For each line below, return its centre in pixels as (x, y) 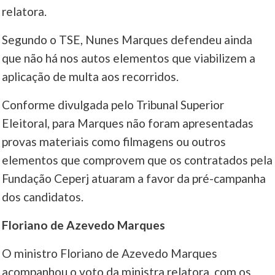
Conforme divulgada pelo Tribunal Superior (113, 105)
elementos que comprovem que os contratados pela (137, 160)
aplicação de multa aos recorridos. (91, 77)
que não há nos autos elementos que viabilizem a (129, 58)
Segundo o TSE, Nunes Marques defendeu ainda (127, 40)
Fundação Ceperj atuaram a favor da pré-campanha (134, 179)
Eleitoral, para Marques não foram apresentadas (128, 123)
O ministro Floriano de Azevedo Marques (110, 254)
